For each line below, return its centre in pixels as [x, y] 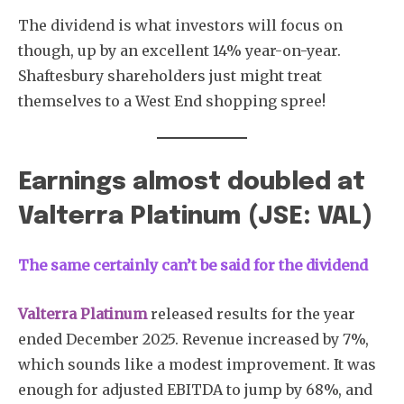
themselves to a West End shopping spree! [172, 101]
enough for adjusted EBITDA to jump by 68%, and [195, 389]
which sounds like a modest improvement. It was [197, 364]
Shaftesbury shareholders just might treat [170, 75]
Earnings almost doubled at [192, 182]
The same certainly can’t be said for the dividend [193, 265]
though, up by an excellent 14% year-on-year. [179, 50]
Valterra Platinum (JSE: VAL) [195, 216]
